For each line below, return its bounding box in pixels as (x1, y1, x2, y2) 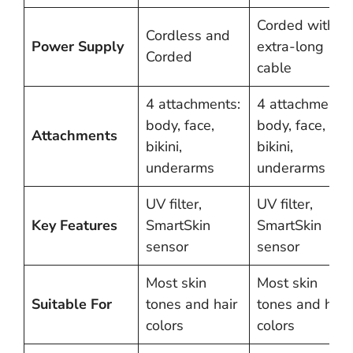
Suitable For (32, 295, 112, 314)
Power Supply (32, 37, 124, 56)
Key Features (32, 216, 117, 235)
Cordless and (146, 26, 230, 45)
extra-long (257, 37, 324, 56)
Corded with (257, 16, 335, 35)
